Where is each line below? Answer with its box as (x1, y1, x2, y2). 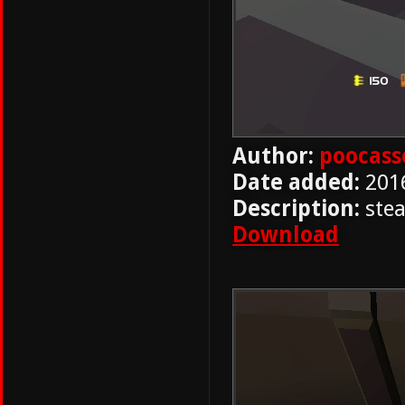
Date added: (232, 169, 360, 195)
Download (232, 221, 339, 248)
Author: (232, 143, 314, 169)
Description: (232, 195, 360, 221)
